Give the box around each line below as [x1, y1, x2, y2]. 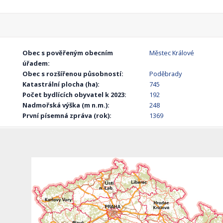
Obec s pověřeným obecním [22, 48, 113, 58]
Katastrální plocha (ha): [22, 80, 100, 89]
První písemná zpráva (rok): [22, 111, 112, 120]
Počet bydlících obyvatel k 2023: [22, 90, 127, 100]
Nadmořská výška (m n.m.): [22, 101, 110, 110]
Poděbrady [149, 69, 182, 79]
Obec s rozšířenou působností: [22, 69, 124, 79]
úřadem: [22, 59, 50, 68]
